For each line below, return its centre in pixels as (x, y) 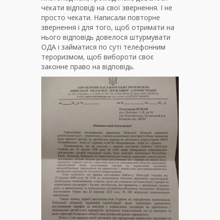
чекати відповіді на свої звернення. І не (107, 7)
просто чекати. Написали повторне (101, 17)
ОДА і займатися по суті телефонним (103, 47)
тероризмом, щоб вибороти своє (97, 56)
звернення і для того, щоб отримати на (108, 27)
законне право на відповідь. (88, 66)
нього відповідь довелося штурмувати (106, 37)
